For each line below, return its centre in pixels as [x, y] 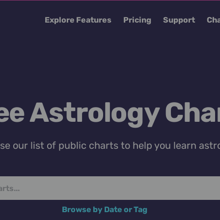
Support [179, 20]
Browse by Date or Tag [105, 209]
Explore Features [78, 20]
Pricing [137, 20]
